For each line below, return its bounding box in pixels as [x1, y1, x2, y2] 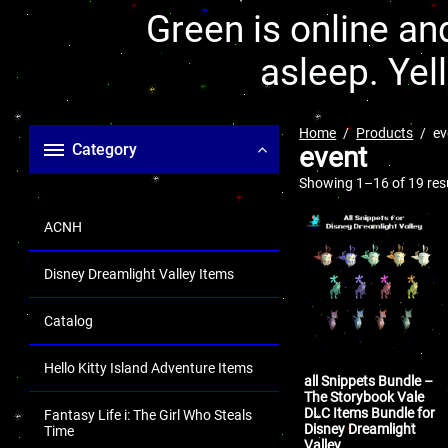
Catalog [44, 313, 93, 329]
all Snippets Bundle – [304, 372, 434, 389]
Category [72, 140, 137, 159]
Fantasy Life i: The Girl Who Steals [44, 407, 252, 423]
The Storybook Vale [304, 388, 425, 405]
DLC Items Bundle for [304, 404, 436, 421]
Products [356, 125, 414, 141]
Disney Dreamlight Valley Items [44, 266, 234, 282]
